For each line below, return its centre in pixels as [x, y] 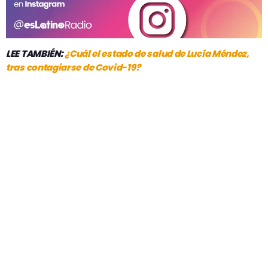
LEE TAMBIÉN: [36, 54]
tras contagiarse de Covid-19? [73, 68]
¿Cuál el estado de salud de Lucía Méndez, [157, 54]
